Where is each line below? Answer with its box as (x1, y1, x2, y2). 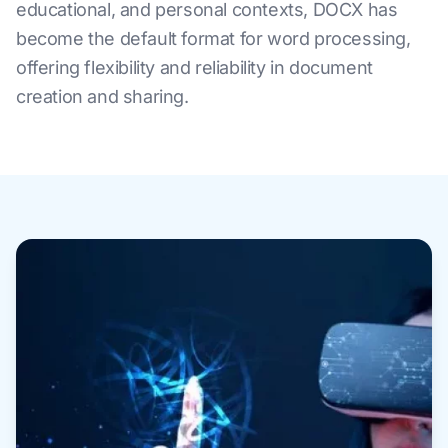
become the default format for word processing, (16, 28, 411, 49)
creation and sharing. (16, 86, 189, 107)
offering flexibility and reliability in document (16, 57, 373, 78)
